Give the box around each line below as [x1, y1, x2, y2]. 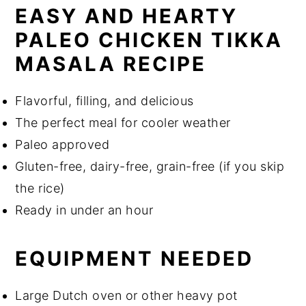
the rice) [15, 180, 65, 195]
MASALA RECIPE [15, 51, 207, 76]
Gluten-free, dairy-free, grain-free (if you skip [15, 158, 285, 173]
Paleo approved [15, 137, 110, 152]
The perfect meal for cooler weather [15, 115, 231, 130]
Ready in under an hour [15, 202, 154, 217]
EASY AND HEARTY [15, 3, 238, 28]
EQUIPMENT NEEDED [15, 246, 254, 270]
